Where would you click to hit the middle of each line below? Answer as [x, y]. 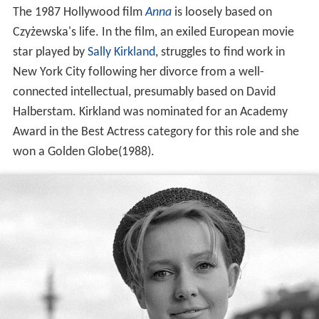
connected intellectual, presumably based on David [144, 92]
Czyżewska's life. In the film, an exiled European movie [153, 32]
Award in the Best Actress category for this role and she [156, 132]
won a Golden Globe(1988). [83, 152]
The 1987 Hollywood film [79, 12]
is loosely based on [221, 12]
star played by [50, 52]
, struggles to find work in [220, 52]
